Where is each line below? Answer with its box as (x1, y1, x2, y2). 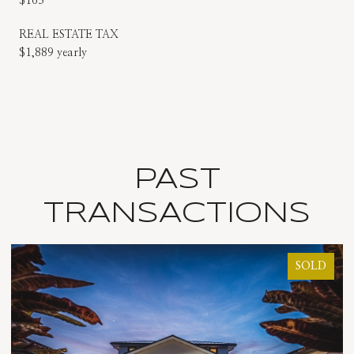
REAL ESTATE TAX (19, 28, 119, 40)
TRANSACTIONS (43, 200, 311, 228)
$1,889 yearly (19, 47, 87, 58)
